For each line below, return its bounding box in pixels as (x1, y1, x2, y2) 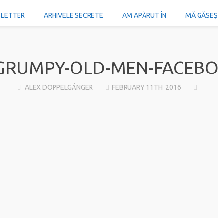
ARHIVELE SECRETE (43, 11, 103, 19)
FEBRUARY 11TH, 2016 (112, 83, 181, 91)
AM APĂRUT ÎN (122, 11, 167, 19)
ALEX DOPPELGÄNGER (24, 83, 93, 91)
